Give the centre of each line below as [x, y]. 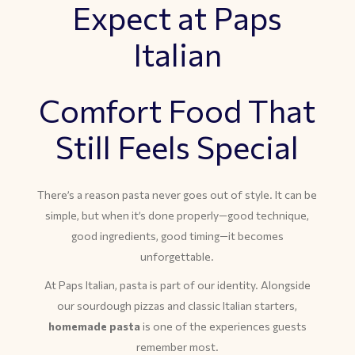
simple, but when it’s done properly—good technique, [177, 215]
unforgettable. [177, 256]
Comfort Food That [177, 110]
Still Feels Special [177, 146]
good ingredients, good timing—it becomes [177, 236]
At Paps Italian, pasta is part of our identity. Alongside [177, 285]
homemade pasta [94, 326]
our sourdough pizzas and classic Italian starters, [177, 305]
